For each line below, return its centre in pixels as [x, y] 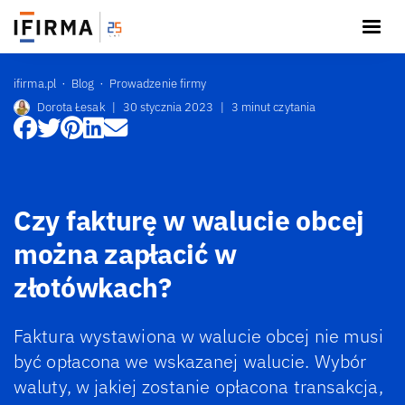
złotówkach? [93, 287]
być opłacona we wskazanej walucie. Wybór [190, 361]
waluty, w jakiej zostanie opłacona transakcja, [198, 386]
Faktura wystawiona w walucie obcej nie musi [199, 336]
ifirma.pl [35, 83]
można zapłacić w [126, 253]
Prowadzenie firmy [158, 83]
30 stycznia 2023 [168, 107]
